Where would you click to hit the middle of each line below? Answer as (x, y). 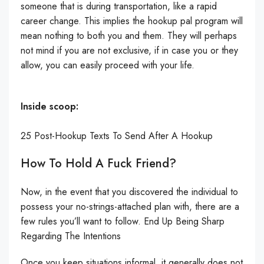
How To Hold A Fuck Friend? (98, 163)
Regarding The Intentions (71, 236)
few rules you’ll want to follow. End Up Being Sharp (123, 221)
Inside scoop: (49, 106)
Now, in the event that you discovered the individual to (129, 192)
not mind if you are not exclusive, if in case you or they (129, 50)
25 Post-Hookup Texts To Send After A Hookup (117, 136)
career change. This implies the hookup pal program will (132, 21)
